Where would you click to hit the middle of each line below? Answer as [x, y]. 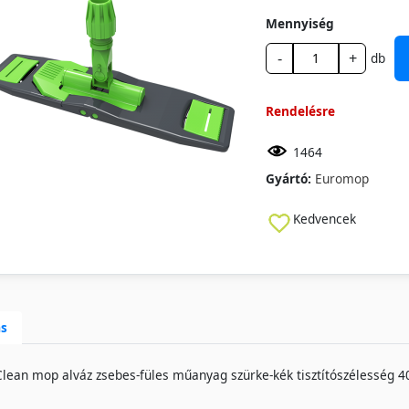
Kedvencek [325, 218]
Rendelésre [300, 110]
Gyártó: [288, 178]
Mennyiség [300, 23]
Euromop [342, 178]
